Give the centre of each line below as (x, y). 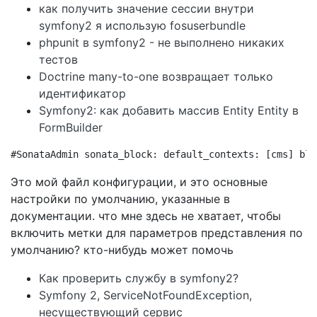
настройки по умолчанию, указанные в (120, 199)
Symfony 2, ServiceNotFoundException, (145, 295)
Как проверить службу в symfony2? (139, 278)
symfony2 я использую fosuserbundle (142, 25)
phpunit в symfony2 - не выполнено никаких (162, 42)
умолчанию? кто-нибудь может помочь (122, 250)
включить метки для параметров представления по (157, 233)
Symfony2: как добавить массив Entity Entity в (169, 110)
